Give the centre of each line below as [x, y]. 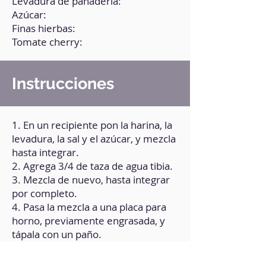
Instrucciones [63, 83]
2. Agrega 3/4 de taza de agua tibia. [92, 166]
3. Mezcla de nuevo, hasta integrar [91, 180]
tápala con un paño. [57, 234]
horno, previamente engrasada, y [88, 221]
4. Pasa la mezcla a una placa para [89, 207]
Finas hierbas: [44, 28]
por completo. [45, 193]
